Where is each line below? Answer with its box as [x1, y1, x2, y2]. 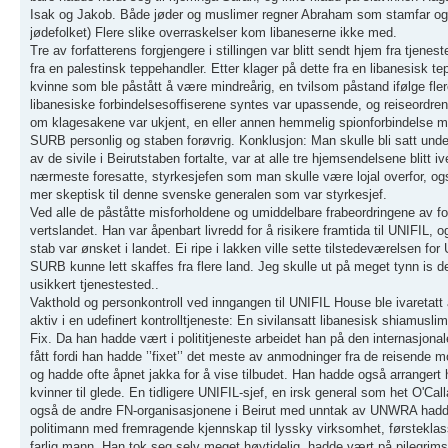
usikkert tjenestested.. [30, 276, 159, 292]
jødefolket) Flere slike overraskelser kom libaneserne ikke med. [30, 24, 397, 40]
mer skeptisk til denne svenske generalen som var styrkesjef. [30, 186, 387, 202]
